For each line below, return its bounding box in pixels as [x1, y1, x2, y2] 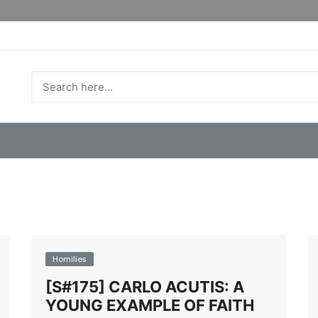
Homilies [53, 253, 87, 265]
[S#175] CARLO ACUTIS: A [45, 278, 244, 296]
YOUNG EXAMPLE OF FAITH [45, 296, 254, 314]
